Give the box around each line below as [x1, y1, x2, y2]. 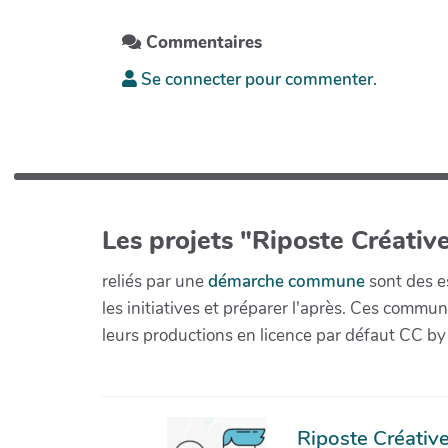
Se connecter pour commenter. [137, 68, 377, 92]
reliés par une [102, 269, 208, 293]
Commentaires [141, 31, 262, 55]
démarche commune [208, 269, 365, 293]
